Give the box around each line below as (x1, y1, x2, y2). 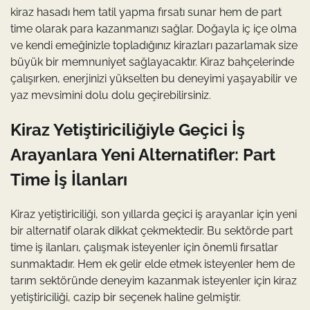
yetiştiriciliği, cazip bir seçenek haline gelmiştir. (10, 291, 241, 304)
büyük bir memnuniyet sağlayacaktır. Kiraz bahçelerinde (10, 55, 294, 69)
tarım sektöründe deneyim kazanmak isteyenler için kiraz (10, 274, 297, 288)
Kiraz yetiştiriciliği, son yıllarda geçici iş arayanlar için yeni (10, 208, 297, 221)
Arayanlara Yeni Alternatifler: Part (10, 145, 275, 165)
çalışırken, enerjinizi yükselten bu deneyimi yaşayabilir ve (10, 72, 297, 86)
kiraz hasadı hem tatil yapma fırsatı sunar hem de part (10, 6, 282, 19)
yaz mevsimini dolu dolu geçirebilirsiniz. (10, 89, 211, 102)
